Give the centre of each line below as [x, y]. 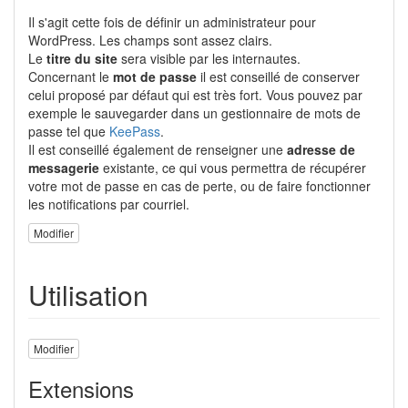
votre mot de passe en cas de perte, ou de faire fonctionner [199, 185]
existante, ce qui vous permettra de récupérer [233, 167]
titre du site [82, 58]
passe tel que [69, 131]
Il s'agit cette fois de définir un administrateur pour [172, 21]
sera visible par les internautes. [209, 58]
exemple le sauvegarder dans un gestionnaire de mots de [194, 112]
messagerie [64, 167]
